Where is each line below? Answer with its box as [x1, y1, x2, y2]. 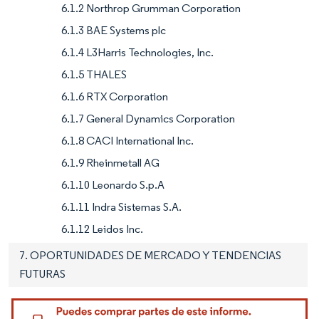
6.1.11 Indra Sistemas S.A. [61, 199, 182, 214]
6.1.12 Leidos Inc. [61, 221, 143, 236]
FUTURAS [19, 266, 66, 281]
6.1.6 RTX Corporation [61, 89, 168, 103]
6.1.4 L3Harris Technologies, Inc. [61, 45, 214, 59]
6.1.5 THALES [61, 67, 127, 81]
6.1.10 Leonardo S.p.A [61, 177, 164, 192]
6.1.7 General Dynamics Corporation [61, 111, 235, 125]
